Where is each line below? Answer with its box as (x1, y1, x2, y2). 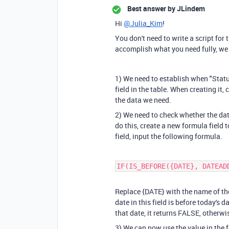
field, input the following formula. (115, 131, 222, 141)
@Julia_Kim (124, 18, 163, 28)
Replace (115, 187, 142, 196)
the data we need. (115, 95, 173, 105)
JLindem (175, 4, 205, 13)
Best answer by (127, 4, 175, 13)
